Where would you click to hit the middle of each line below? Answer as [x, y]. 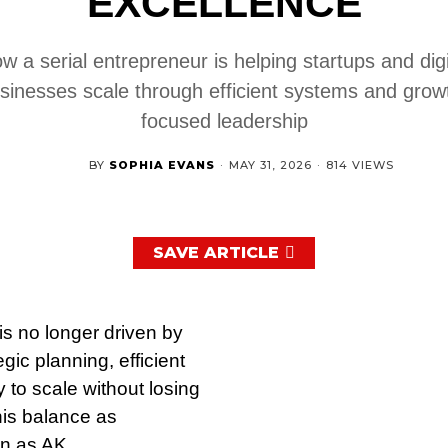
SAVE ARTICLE [216, 252]
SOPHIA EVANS [161, 164]
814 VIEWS [359, 164]
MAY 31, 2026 [270, 164]
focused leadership [224, 120]
